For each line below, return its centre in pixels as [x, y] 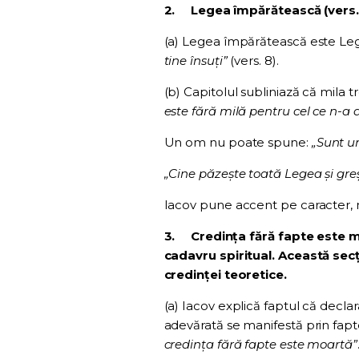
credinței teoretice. [225, 275]
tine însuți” [196, 61]
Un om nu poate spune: [238, 143]
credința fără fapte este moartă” [260, 345]
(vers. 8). [253, 61]
